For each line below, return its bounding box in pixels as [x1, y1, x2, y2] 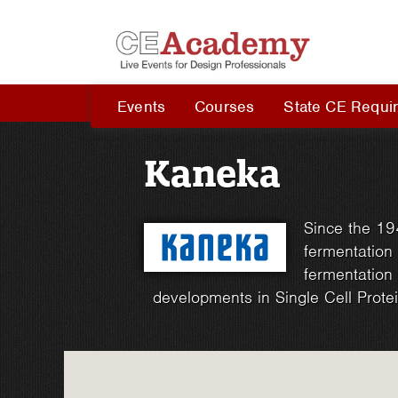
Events [117, 97, 166, 116]
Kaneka [144, 151, 281, 195]
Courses [195, 97, 255, 116]
